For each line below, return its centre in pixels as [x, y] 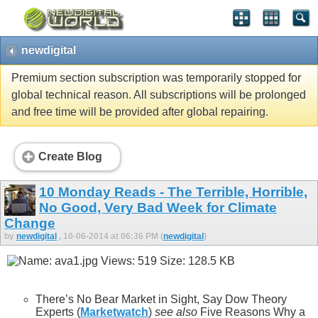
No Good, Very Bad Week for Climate [158, 207]
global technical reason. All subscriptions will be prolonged [159, 95]
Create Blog [70, 157]
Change [30, 223]
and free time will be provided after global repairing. [140, 112]
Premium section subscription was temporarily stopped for [156, 78]
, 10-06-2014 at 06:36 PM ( [111, 236]
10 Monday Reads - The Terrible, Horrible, [173, 192]
